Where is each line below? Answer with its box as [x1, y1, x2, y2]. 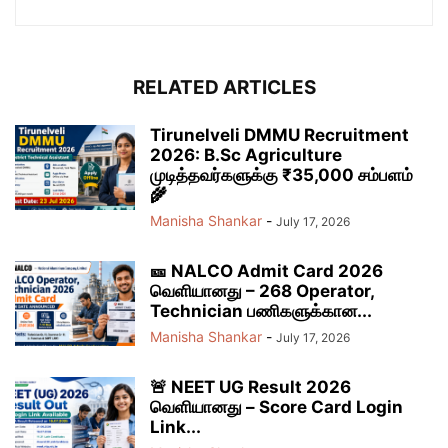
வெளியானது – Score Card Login [150, 396, 403, 417]
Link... [150, 416, 201, 437]
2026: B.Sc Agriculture [150, 144, 342, 165]
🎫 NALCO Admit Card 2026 [150, 260, 383, 281]
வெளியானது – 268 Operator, [150, 280, 374, 301]
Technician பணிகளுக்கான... [150, 300, 372, 321]
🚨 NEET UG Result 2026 [150, 376, 351, 397]
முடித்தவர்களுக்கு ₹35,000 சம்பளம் [150, 164, 413, 185]
